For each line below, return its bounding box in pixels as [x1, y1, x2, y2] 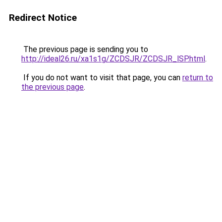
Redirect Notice [9, 12, 77, 23]
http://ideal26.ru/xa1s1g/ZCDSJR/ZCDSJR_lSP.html [21, 54, 205, 63]
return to [182, 73, 213, 82]
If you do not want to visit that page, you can [21, 73, 182, 82]
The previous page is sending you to [21, 45, 148, 54]
